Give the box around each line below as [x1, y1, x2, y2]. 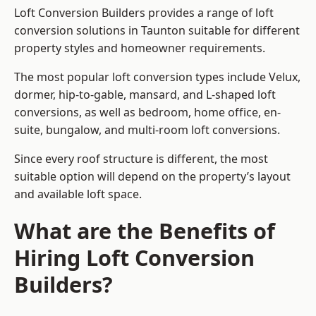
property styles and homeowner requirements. [14, 40, 265, 56]
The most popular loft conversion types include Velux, [14, 69, 300, 85]
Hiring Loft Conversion [14, 243, 255, 273]
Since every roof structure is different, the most [14, 151, 268, 167]
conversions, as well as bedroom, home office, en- [14, 104, 281, 121]
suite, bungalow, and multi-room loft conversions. [14, 122, 283, 138]
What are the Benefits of [14, 216, 275, 246]
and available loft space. [14, 186, 142, 202]
